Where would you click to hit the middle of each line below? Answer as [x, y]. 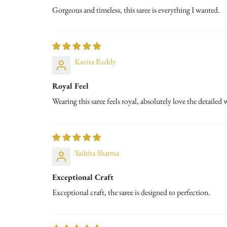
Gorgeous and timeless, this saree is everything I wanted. [136, 10]
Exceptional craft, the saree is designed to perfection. [131, 192]
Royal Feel [70, 86]
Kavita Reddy [95, 61]
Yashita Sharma [97, 153]
